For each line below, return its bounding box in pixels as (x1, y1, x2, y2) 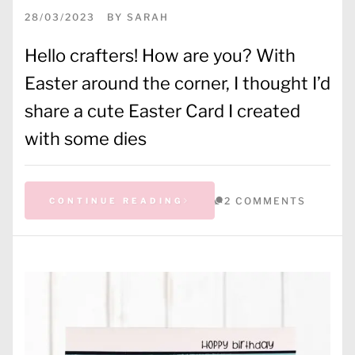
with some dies (25, 128, 147, 149)
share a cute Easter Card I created (25, 100, 300, 121)
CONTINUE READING (49, 195, 184, 205)
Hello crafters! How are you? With (25, 44, 296, 66)
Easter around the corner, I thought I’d (25, 72, 330, 94)
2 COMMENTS (224, 194, 306, 207)
